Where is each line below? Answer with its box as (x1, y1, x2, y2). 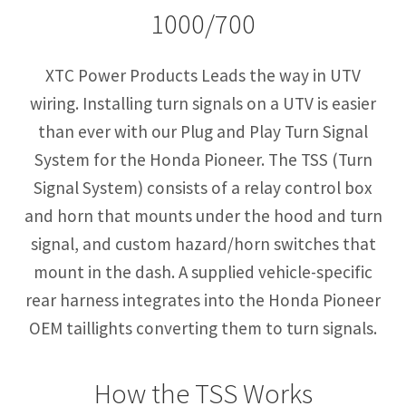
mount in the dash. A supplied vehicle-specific (34, 260, 372, 283)
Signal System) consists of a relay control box (34, 176, 372, 198)
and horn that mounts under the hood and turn (24, 204, 382, 227)
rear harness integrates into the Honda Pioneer (25, 288, 381, 311)
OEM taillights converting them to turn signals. (29, 316, 377, 339)
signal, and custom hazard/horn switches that (30, 232, 376, 255)
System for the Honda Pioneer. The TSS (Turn (34, 148, 372, 170)
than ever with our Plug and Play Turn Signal (38, 120, 368, 142)
